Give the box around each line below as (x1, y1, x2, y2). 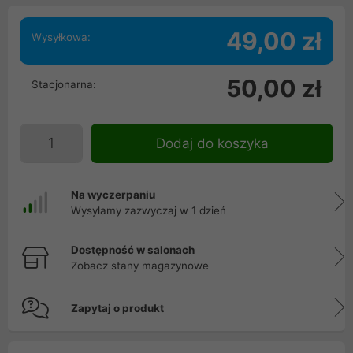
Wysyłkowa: (32, 31, 91, 43)
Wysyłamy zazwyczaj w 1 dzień (71, 204, 226, 217)
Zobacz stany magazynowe (71, 259, 209, 272)
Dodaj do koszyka (155, 136, 269, 151)
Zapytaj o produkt (71, 302, 164, 314)
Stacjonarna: (32, 78, 96, 91)
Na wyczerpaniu (71, 188, 155, 201)
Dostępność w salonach (71, 243, 195, 256)
